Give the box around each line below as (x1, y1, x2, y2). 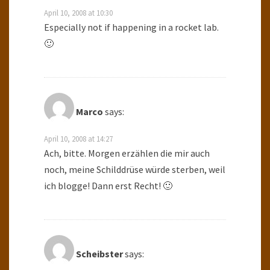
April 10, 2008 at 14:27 (44, 134, 113, 144)
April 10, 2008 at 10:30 (44, 8, 113, 18)
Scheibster (76, 248, 123, 260)
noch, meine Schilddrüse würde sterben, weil (44, 163, 225, 176)
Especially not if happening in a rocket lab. (44, 21, 219, 34)
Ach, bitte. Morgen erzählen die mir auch (44, 147, 210, 160)
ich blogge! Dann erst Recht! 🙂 (44, 180, 172, 192)
